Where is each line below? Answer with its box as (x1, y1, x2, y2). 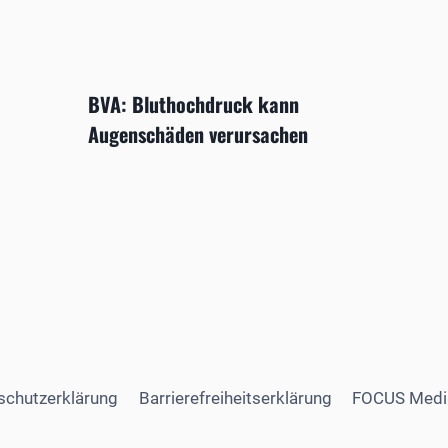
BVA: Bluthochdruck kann (88, 89, 300, 120)
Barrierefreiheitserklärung (138, 387, 332, 408)
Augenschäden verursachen (88, 119, 309, 150)
